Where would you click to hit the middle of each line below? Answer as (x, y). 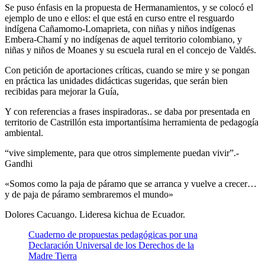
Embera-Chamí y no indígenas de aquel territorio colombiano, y (123, 40)
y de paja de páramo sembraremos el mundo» (89, 195)
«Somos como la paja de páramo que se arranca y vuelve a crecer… (131, 184)
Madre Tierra (53, 256)
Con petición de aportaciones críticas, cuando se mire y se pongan (127, 70)
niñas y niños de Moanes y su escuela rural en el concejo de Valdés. (130, 50)
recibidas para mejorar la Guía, (62, 92)
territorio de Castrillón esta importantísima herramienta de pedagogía (132, 122)
